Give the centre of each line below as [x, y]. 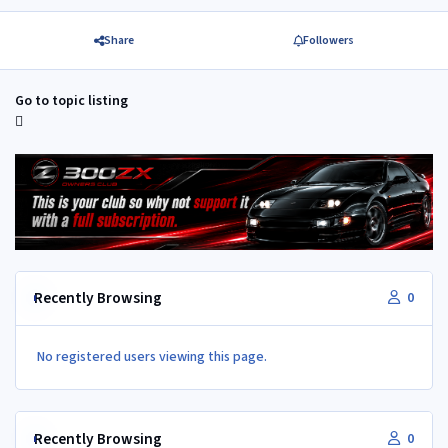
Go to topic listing [71, 101]
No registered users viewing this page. [152, 357]
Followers [329, 40]
